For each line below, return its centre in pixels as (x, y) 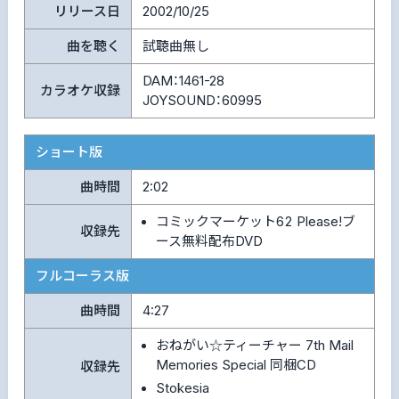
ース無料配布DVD (209, 241)
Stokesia (182, 389)
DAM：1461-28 (183, 81)
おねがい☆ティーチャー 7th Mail (254, 345)
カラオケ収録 (80, 90)
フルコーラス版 (82, 276)
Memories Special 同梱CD (236, 365)
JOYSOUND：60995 (202, 100)
